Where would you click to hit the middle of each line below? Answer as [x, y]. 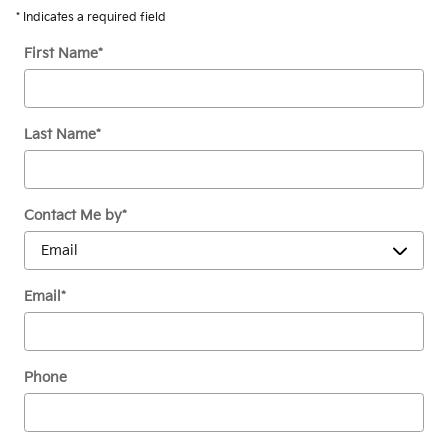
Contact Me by [73, 215]
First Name [61, 53]
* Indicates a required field [91, 17]
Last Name [60, 134]
